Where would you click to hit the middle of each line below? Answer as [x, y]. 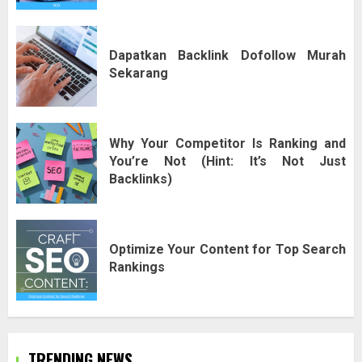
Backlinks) [141, 179]
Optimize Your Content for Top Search [227, 249]
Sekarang [139, 73]
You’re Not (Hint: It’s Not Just [227, 161]
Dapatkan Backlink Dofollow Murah [227, 55]
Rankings [137, 267]
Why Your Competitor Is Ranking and [227, 143]
